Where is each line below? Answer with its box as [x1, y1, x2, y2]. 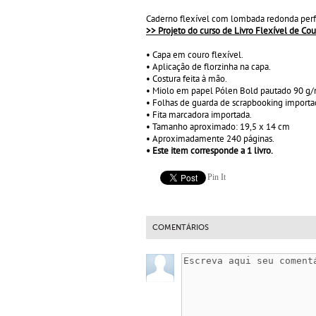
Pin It [207, 172, 226, 182]
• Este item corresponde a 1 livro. [146, 145, 273, 157]
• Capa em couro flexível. [146, 49, 243, 61]
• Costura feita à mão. [146, 73, 227, 85]
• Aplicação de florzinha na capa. [146, 61, 271, 73]
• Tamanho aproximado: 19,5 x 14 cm [146, 121, 290, 133]
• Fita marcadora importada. [146, 109, 252, 121]
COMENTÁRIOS [152, 223, 209, 232]
